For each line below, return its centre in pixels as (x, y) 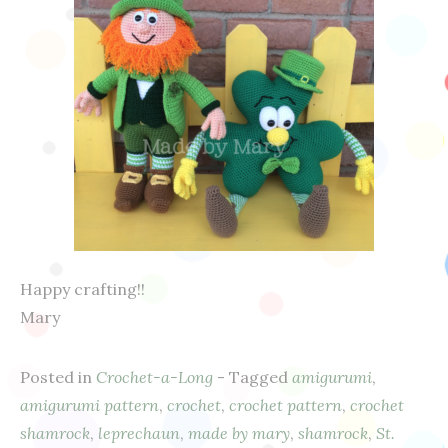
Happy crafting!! (82, 289)
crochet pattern (285, 405)
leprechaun (139, 433)
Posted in (58, 377)
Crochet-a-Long (154, 377)
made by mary (239, 433)
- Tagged (254, 377)
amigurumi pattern (89, 405)
